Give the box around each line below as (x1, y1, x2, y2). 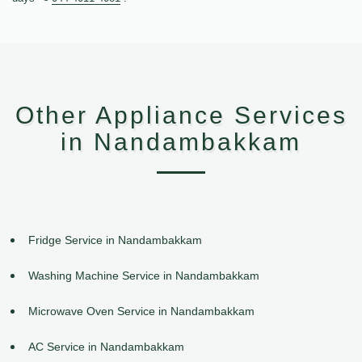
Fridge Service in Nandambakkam (28, 234, 202, 247)
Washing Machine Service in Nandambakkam (28, 268, 259, 282)
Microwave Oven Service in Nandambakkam (28, 304, 255, 318)
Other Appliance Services (15, 102, 347, 129)
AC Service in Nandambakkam (28, 339, 184, 353)
